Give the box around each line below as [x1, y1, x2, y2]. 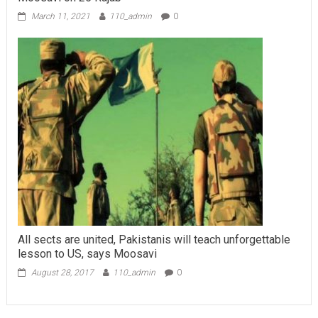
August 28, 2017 [31, 267, 94, 278]
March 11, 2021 [31, 11, 90, 21]
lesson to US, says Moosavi [17, 246, 157, 261]
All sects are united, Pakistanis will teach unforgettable [17, 232, 290, 246]
